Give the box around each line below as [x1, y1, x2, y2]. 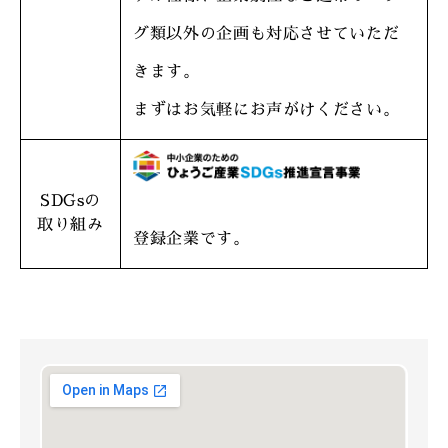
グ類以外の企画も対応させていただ [133, 26, 400, 42]
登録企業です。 [133, 230, 250, 247]
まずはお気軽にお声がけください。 [133, 102, 400, 118]
